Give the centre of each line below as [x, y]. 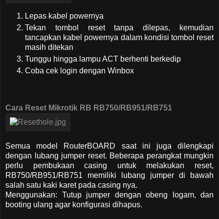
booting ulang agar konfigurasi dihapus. [75, 204]
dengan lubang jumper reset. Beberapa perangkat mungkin [109, 155]
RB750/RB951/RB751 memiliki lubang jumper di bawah [109, 175]
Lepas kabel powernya [64, 16]
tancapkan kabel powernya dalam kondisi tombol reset [119, 37]
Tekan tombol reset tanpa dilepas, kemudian [119, 27]
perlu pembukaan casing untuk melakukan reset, [109, 165]
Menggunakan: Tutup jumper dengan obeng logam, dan [109, 195]
